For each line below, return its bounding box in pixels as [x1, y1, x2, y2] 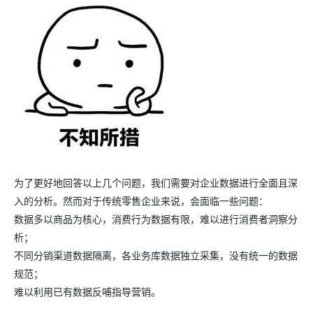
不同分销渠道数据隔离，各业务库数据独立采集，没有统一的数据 [14, 249, 298, 261]
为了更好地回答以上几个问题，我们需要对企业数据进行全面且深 [14, 177, 298, 189]
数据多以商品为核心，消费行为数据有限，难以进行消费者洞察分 [14, 213, 298, 225]
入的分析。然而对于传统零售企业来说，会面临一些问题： [14, 195, 268, 207]
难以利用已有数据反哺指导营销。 [14, 286, 161, 298]
